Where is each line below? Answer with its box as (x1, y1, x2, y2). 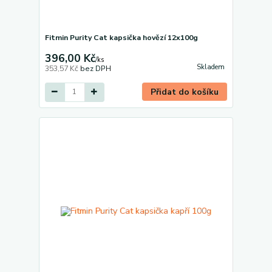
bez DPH (80, 63, 111, 73)
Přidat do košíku (151, 86, 219, 98)
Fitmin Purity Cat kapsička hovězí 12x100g (44, 32, 198, 42)
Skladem (196, 63, 225, 72)
